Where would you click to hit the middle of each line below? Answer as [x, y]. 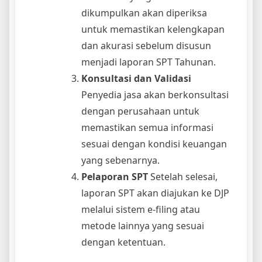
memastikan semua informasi [147, 127]
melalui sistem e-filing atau [141, 209]
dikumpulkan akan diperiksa [144, 13]
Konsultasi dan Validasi [136, 78]
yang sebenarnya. [120, 160]
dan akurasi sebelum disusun [146, 45]
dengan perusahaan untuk [140, 111]
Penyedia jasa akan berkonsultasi [155, 94]
